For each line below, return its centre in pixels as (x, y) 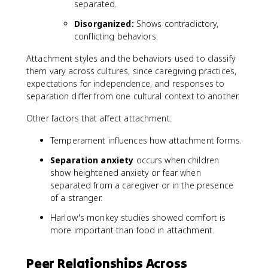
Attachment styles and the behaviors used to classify (131, 58)
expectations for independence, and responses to (126, 83)
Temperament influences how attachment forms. (146, 140)
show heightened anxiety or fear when (126, 173)
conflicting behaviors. (116, 36)
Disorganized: (104, 24)
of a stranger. (76, 198)
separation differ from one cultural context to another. (133, 96)
